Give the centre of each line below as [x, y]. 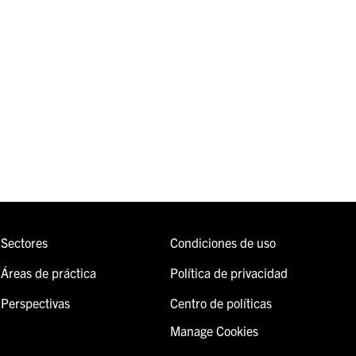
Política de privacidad [228, 273]
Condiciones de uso [222, 243]
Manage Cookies [214, 331]
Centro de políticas [221, 303]
